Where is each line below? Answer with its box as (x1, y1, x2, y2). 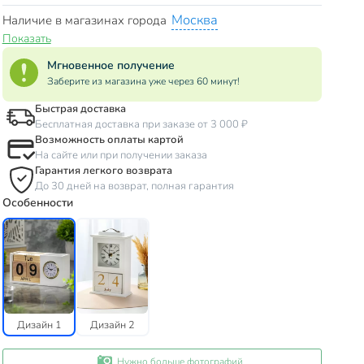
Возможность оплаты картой (34, 132, 184, 148)
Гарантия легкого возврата (34, 163, 172, 179)
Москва (171, 11, 218, 30)
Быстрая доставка (34, 102, 126, 117)
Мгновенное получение (46, 58, 175, 74)
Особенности (2, 195, 73, 211)
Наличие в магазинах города (2, 12, 170, 29)
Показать (2, 31, 51, 47)
